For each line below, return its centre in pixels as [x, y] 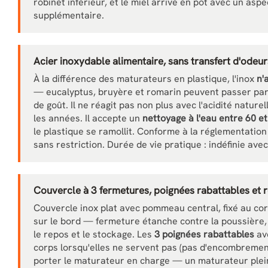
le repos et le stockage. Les [94, 234]
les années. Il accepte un [88, 118]
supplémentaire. [69, 15]
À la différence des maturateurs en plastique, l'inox [145, 79]
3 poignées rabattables [204, 234]
